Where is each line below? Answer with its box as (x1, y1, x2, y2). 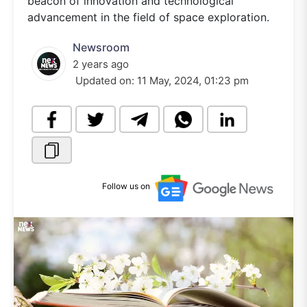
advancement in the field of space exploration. (27, 10, 269, 24)
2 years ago (73, 58, 129, 71)
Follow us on (102, 181, 150, 192)
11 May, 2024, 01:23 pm (137, 74, 249, 87)
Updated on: (73, 74, 137, 87)
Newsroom (73, 40, 130, 54)
